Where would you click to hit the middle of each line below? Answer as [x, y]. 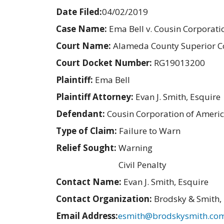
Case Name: [82, 29]
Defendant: [81, 114]
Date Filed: [79, 12]
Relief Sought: [87, 148]
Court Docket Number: [105, 63]
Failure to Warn [150, 131]
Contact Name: [90, 182]
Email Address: [87, 216]
